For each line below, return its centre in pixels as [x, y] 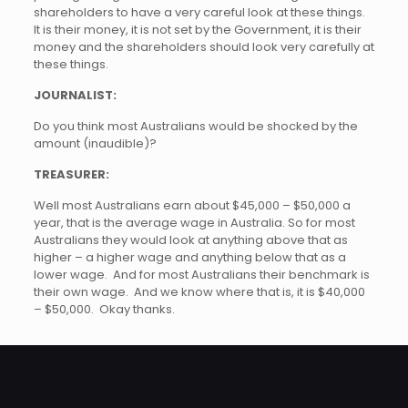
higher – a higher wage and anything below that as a [189, 257]
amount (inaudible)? [95, 143]
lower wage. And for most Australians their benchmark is [201, 275]
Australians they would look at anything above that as [190, 240]
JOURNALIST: [75, 95]
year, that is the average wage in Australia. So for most [194, 223]
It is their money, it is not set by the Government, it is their [197, 30]
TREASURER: [71, 174]
